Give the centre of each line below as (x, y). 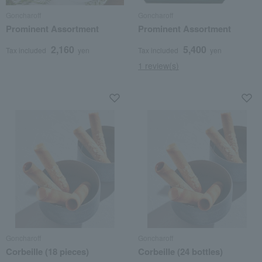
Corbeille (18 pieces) (47, 251)
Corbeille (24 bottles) (180, 251)
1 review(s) (158, 65)
